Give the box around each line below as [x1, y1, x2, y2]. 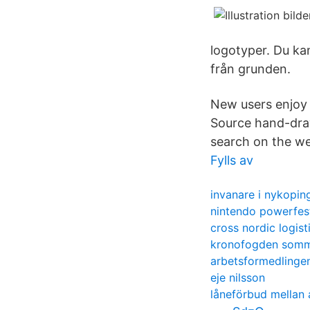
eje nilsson [210, 271, 265, 284]
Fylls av [210, 153, 253, 167]
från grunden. [210, 62, 291, 76]
